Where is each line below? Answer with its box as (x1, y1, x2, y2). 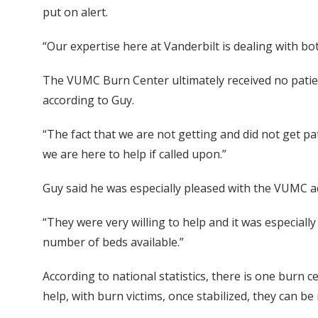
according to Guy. (43, 92, 134, 109)
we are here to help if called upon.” (43, 146, 226, 163)
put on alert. (43, 4, 108, 21)
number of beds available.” (43, 234, 184, 251)
